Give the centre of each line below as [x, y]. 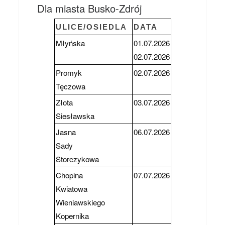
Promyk [69, 73]
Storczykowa [77, 159]
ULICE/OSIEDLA [91, 27]
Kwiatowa [71, 189]
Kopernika [72, 216]
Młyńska [70, 43]
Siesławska [75, 116]
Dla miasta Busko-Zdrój [90, 9]
